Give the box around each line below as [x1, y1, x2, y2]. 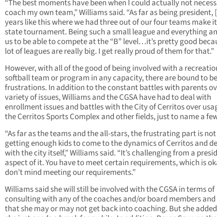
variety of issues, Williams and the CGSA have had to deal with [5, 92, 211, 104]
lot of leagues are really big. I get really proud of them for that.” [5, 46, 214, 58]
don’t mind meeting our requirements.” [5, 167, 136, 179]
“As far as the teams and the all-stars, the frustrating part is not [5, 128, 216, 140]
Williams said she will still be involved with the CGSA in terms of [5, 184, 215, 196]
